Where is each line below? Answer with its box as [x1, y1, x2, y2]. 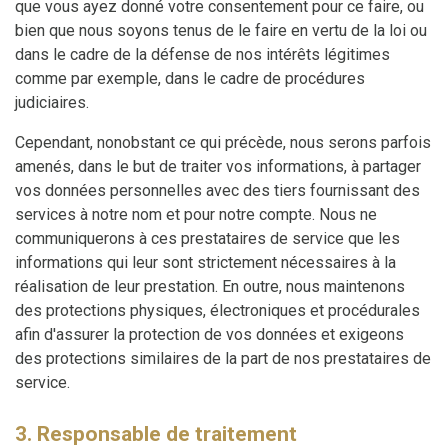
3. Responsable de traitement [15, 420, 297, 446]
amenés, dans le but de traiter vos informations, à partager [15, 156, 421, 176]
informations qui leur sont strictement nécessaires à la [15, 252, 396, 272]
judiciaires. [15, 92, 89, 112]
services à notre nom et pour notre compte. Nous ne [15, 204, 377, 224]
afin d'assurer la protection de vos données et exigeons [15, 324, 404, 344]
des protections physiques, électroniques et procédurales [15, 300, 420, 320]
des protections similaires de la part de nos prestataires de [15, 348, 431, 368]
